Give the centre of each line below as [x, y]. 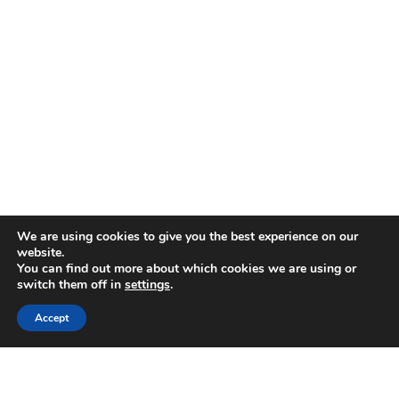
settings [147, 285]
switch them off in [71, 285]
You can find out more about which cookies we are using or [187, 269]
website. [41, 252]
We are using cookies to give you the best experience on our [187, 236]
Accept [52, 318]
